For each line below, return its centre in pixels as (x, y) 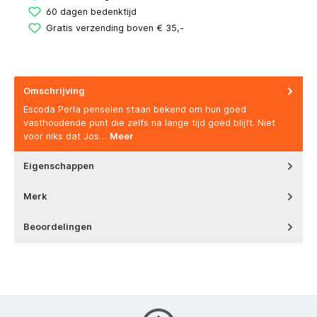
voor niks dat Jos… (67, 137)
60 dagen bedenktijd (91, 11)
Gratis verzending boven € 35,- (115, 28)
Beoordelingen (58, 227)
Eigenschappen (59, 166)
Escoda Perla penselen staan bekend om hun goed (135, 110)
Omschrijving (54, 91)
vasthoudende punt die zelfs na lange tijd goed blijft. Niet (149, 123)
